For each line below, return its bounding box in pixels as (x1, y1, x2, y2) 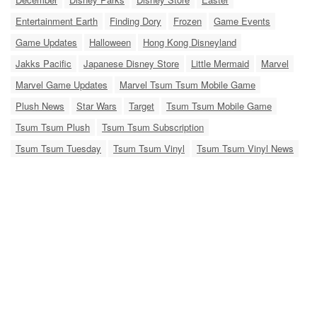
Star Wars (76, 99, 117, 113)
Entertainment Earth (16, 14, 98, 28)
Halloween (89, 35, 131, 49)
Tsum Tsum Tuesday (16, 142, 101, 155)
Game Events (214, 14, 270, 28)
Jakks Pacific (16, 57, 71, 70)
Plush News (16, 99, 64, 113)
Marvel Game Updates (16, 78, 108, 91)
